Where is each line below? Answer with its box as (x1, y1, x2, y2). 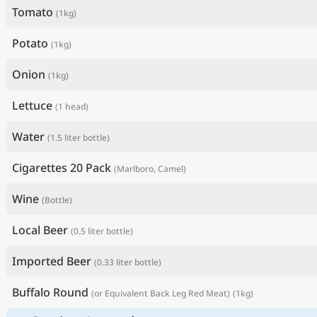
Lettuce (12, 98, 52, 113)
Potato (12, 35, 48, 51)
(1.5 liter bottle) (47, 132, 110, 144)
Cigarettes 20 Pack (12, 160, 111, 175)
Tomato (12, 4, 53, 20)
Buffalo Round (12, 284, 88, 300)
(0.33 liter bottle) (94, 256, 161, 268)
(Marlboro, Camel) (114, 163, 186, 175)
